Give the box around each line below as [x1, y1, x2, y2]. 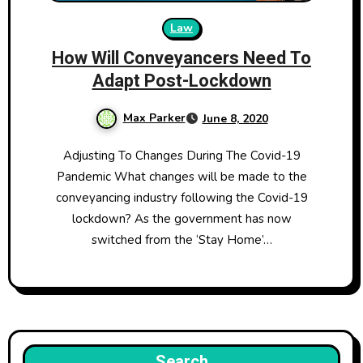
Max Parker [122, 109, 186, 126]
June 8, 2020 [202, 110, 268, 126]
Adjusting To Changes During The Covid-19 [62, 147, 72, 164]
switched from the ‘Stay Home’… [91, 231, 272, 248]
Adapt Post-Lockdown [92, 67, 271, 94]
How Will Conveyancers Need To [52, 45, 311, 71]
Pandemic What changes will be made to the [56, 168, 307, 185]
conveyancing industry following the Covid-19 [55, 189, 308, 206]
